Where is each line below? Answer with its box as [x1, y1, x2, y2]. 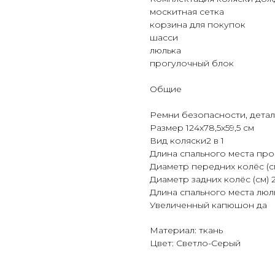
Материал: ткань [150, 225, 223, 236]
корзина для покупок [150, 19, 246, 31]
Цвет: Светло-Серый [150, 238, 241, 249]
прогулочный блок [150, 58, 234, 69]
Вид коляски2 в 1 [150, 135, 224, 147]
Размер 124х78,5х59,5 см [150, 122, 254, 134]
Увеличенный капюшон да [150, 199, 267, 211]
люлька [150, 45, 181, 56]
